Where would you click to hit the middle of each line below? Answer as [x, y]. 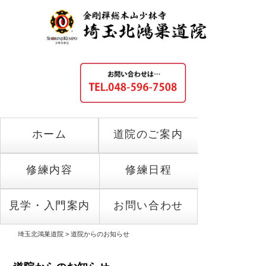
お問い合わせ [148, 205]
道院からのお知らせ [100, 234]
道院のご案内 [148, 134]
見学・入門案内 [50, 205]
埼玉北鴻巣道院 [41, 234]
